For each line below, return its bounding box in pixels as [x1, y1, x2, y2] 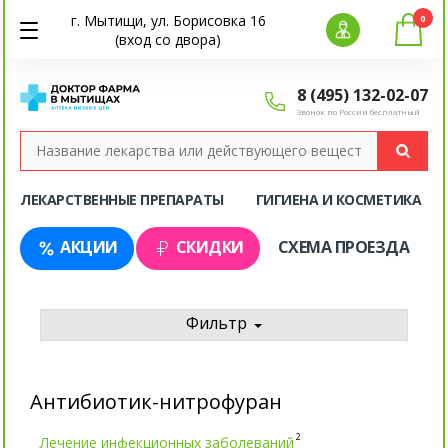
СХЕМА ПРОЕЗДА [277, 236, 410, 259]
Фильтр [186, 312, 247, 335]
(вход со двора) [115, 30, 222, 49]
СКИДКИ [175, 236, 244, 259]
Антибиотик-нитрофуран [29, 388, 282, 416]
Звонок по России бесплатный [297, 106, 420, 117]
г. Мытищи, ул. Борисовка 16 [70, 11, 266, 30]
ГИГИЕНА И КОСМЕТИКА [255, 189, 421, 209]
